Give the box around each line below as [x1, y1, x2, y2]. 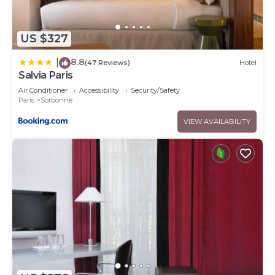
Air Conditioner [18, 85, 68, 95]
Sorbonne [41, 95, 72, 104]
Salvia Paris [18, 69, 74, 81]
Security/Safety [131, 85, 180, 95]
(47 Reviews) [85, 58, 130, 68]
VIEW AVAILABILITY [184, 117, 250, 126]
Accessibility [79, 85, 119, 95]
